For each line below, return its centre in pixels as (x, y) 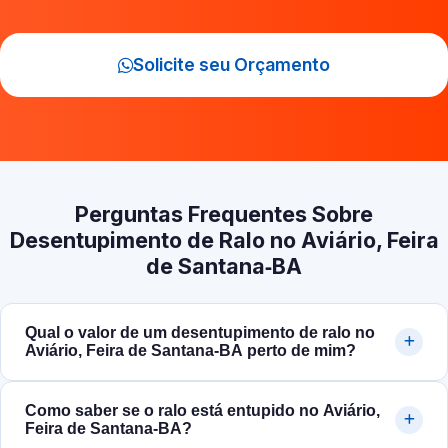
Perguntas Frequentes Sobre (224, 214)
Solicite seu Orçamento (231, 65)
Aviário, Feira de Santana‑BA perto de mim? (190, 351)
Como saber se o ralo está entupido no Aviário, (202, 411)
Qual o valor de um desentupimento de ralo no (200, 333)
